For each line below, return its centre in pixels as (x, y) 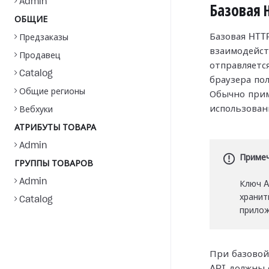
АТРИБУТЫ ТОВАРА (55, 128)
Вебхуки (36, 110)
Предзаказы (44, 38)
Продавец (40, 56)
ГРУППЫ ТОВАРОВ (54, 164)
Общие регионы (52, 92)
